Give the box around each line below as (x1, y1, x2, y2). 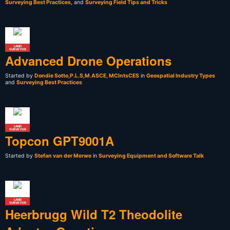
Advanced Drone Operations (5, 52, 171, 70)
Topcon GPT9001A (5, 132, 114, 150)
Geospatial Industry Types (146, 72, 215, 80)
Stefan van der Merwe (34, 152, 91, 160)
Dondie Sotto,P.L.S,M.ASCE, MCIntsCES (34, 72, 139, 80)
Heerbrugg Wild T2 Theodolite (5, 205, 182, 223)
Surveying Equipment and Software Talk (99, 152, 204, 160)
